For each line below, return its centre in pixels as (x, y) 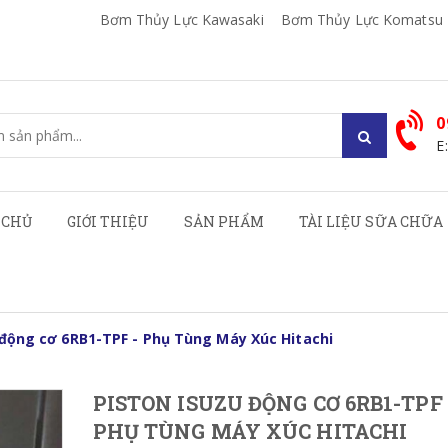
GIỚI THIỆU (108, 221)
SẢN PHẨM (224, 221)
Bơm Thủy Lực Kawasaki (181, 19)
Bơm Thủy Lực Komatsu (361, 19)
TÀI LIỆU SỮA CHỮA (371, 221)
